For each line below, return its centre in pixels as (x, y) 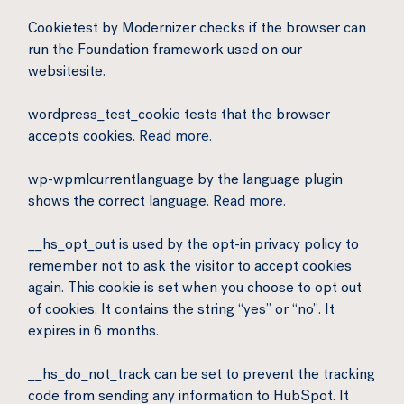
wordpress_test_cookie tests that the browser (179, 116)
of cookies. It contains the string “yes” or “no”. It (181, 311)
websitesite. (67, 73)
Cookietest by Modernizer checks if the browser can (197, 30)
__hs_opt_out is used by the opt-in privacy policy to (193, 246)
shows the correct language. (120, 203)
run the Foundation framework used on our (165, 51)
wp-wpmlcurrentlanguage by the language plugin (185, 181)
